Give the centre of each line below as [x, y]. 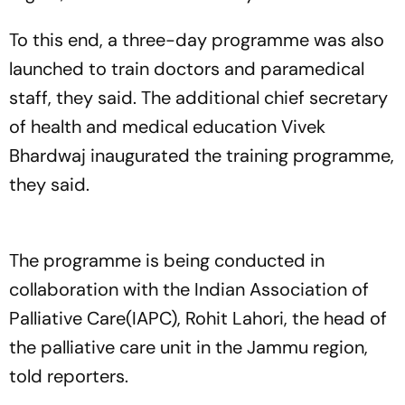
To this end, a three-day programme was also [197, 40]
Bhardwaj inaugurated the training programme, [202, 155]
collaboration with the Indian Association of [189, 289]
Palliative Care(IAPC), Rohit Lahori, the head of [198, 318]
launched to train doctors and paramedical [187, 69]
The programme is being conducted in [167, 260]
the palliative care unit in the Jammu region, [188, 347]
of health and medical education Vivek [167, 127]
